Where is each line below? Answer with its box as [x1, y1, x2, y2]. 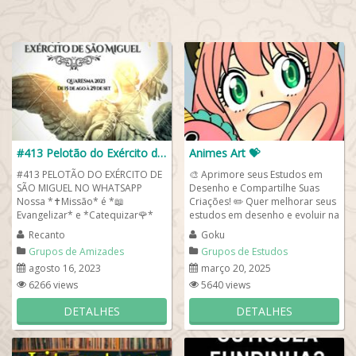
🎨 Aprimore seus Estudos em [189, 168, 323, 181]
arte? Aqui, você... [189, 222, 268, 235]
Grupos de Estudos [201, 245, 288, 258]
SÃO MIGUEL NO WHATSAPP [17, 181, 142, 195]
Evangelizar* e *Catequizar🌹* [17, 208, 153, 222]
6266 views [29, 278, 78, 292]
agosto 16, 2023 [29, 261, 101, 275]
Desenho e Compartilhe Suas [189, 181, 319, 195]
